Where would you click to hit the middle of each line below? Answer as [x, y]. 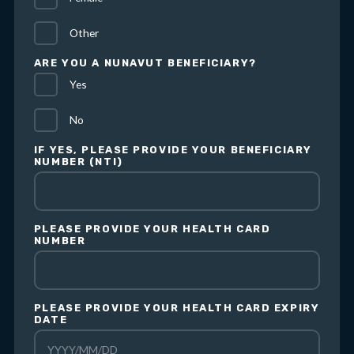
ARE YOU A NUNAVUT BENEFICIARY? [145, 63]
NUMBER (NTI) [78, 162]
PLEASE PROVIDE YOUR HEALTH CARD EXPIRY [177, 308]
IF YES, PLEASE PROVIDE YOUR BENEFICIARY [173, 150]
